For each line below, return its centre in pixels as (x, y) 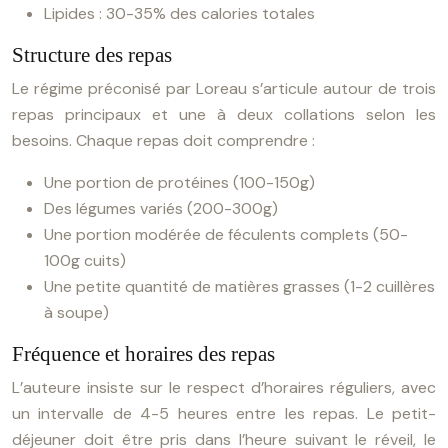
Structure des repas (92, 55)
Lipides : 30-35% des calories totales (179, 13)
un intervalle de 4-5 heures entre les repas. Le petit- (224, 413)
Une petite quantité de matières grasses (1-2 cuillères (239, 286)
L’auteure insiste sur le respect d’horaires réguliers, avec (224, 387)
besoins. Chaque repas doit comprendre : (163, 140)
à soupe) (76, 312)
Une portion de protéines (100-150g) (179, 182)
